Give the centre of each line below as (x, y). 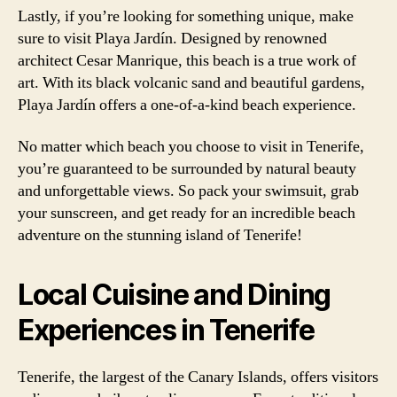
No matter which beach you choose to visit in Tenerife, (191, 147)
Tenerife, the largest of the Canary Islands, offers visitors (198, 377)
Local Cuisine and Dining (175, 295)
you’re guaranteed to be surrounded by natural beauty (187, 169)
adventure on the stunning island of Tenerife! (160, 235)
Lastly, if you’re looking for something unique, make (186, 16)
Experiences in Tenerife (166, 330)
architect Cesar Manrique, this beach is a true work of (187, 60)
